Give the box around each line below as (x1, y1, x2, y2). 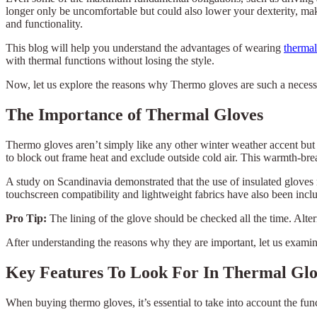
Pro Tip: (6, 212, 50, 224)
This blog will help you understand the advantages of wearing (6, 41, 284, 54)
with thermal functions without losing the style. (6, 54, 214, 67)
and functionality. (6, 17, 83, 30)
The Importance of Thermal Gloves (6, 105, 263, 124)
